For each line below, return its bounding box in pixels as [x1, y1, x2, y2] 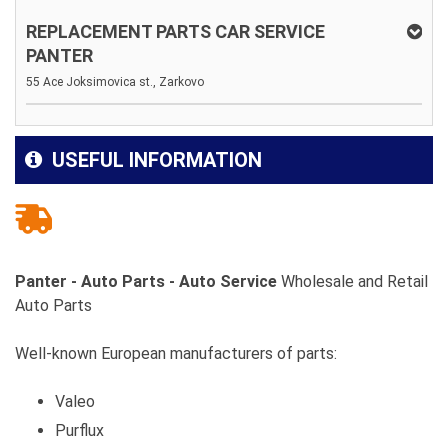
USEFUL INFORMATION [47, 148, 262, 173]
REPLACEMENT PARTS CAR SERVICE [26, 21, 325, 43]
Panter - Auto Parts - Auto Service [15, 272, 277, 292]
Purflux [55, 421, 104, 441]
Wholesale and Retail [277, 272, 428, 292]
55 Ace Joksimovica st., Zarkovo [26, 75, 204, 90]
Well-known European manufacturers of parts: [15, 344, 337, 364]
